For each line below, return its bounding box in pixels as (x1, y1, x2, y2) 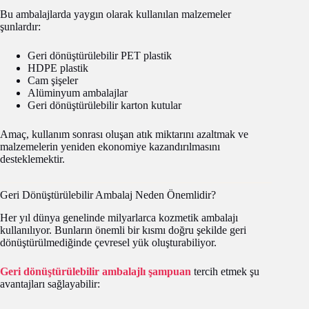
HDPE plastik (28, 61, 88, 74)
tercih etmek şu (191, 265, 259, 277)
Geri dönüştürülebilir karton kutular (28, 99, 181, 111)
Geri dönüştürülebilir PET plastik (28, 49, 172, 61)
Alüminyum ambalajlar (28, 86, 128, 99)
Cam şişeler (28, 74, 78, 86)
